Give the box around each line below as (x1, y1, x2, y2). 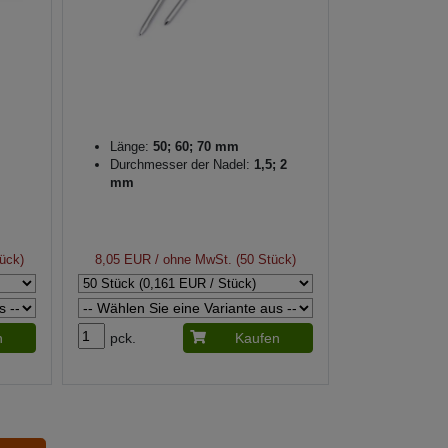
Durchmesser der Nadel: (109, 156, 250, 172)
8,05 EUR (94, 251, 151, 267)
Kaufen (234, 329, 280, 346)
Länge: (109, 138, 149, 154)
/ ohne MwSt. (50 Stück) (150, 251, 296, 267)
